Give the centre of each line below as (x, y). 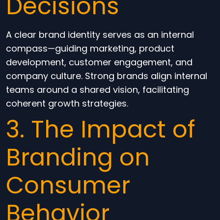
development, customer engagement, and (99, 62)
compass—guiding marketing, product (90, 48)
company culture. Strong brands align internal (107, 76)
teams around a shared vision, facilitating (97, 90)
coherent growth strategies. (67, 103)
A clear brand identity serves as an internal (100, 35)
